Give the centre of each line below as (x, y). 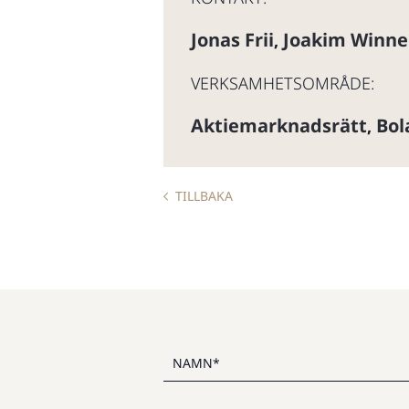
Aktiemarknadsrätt (279, 126)
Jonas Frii (232, 40)
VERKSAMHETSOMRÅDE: (283, 83)
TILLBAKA (204, 196)
